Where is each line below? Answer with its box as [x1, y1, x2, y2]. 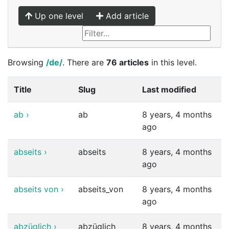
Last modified [142, 84, 196, 95]
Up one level [32, 11, 83, 21]
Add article [103, 11, 149, 21]
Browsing [8, 57, 46, 67]
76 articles [106, 57, 149, 67]
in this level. [149, 57, 197, 67]
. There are [62, 57, 106, 67]
